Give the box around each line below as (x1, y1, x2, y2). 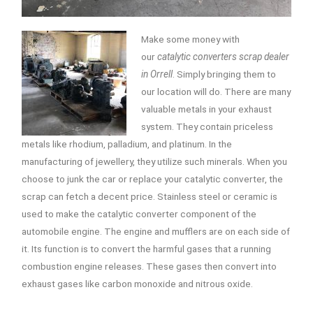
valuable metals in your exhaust (140, 103, 272, 115)
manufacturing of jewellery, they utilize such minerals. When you (22, 155, 288, 167)
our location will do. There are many (140, 85, 291, 97)
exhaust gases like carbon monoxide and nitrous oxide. (22, 277, 254, 289)
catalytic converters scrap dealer (156, 50, 289, 62)
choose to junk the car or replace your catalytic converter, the (22, 173, 284, 184)
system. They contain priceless (140, 120, 273, 132)
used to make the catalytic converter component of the (22, 208, 257, 219)
